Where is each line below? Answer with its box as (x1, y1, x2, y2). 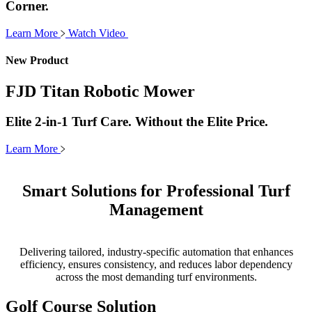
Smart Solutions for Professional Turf (22, 182, 290, 201)
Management (109, 201, 203, 219)
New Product (6, 54, 68, 67)
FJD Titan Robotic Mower (6, 81, 195, 100)
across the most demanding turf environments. (55, 270, 257, 283)
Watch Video (68, 26, 128, 39)
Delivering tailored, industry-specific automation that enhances (19, 245, 293, 258)
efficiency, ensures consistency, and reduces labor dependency (19, 258, 292, 270)
